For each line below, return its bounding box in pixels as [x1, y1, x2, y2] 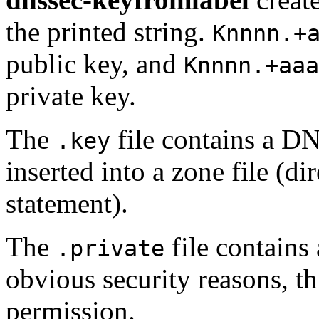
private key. [6, 80, 136, 111]
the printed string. [6, 16, 212, 47]
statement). [6, 187, 128, 219]
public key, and [6, 48, 184, 79]
